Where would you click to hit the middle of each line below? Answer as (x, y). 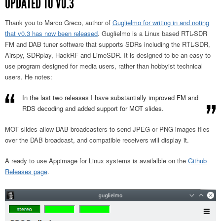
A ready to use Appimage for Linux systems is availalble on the (96, 161)
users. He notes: (29, 77)
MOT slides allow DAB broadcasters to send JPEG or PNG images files (107, 129)
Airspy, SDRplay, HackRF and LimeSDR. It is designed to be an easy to (108, 55)
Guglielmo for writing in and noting (161, 23)
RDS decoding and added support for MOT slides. (93, 109)
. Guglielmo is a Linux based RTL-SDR (152, 34)
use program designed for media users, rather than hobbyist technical (104, 66)
